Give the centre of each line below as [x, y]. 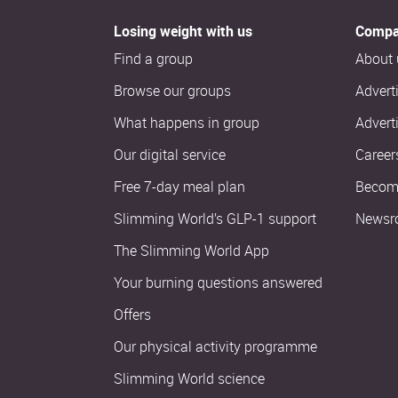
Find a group [153, 59]
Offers [132, 314]
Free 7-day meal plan [179, 187]
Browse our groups [172, 91]
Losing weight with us [183, 31]
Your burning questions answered [218, 283]
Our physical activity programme [215, 346]
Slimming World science [189, 378]
